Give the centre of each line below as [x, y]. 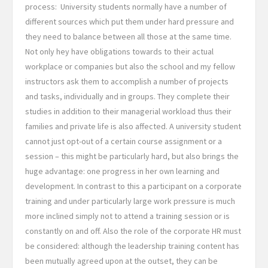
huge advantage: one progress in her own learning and [122, 171]
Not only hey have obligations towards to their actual [119, 52]
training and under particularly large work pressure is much [130, 201]
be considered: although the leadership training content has [132, 246]
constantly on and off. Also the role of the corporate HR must [133, 231]
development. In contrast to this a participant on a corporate [133, 186]
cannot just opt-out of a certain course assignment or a [124, 141]
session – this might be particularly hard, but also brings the [132, 156]
